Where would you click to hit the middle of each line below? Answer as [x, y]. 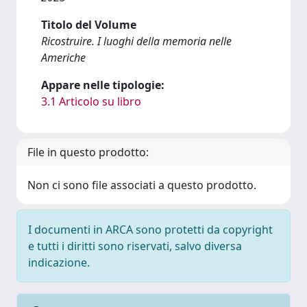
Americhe [63, 57]
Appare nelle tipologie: [103, 85]
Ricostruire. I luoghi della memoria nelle [136, 41]
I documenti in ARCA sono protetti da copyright [150, 229]
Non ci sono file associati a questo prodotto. [142, 185]
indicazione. [59, 262]
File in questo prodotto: [88, 152]
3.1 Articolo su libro [91, 101]
